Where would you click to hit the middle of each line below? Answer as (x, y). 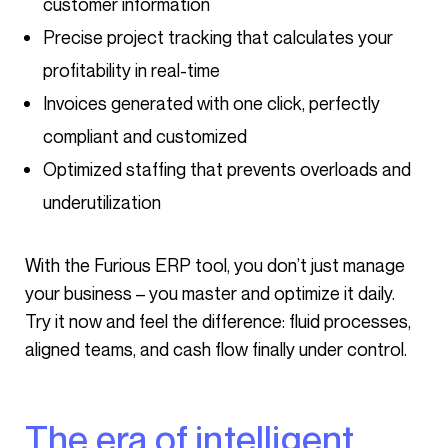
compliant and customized (145, 136)
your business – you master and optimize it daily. (210, 293)
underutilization (102, 202)
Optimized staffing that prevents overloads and (227, 169)
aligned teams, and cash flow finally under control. (216, 349)
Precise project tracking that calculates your (218, 37)
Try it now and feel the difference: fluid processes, (218, 321)
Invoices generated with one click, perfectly (211, 103)
